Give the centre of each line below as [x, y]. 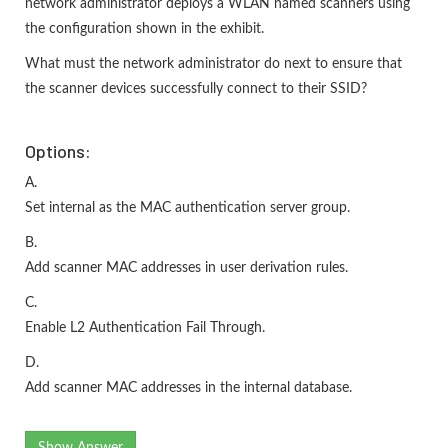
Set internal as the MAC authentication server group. [187, 208]
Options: [58, 151]
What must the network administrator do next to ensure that [213, 64]
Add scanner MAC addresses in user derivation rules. [186, 268]
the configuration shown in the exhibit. [144, 29]
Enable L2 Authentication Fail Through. [145, 328]
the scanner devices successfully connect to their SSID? [196, 89]
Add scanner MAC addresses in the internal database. [188, 388]
